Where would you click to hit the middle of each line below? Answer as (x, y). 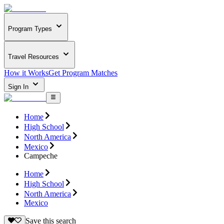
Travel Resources (33, 56)
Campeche (41, 155)
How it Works (26, 73)
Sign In (19, 87)
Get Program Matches (83, 73)
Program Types (30, 29)
